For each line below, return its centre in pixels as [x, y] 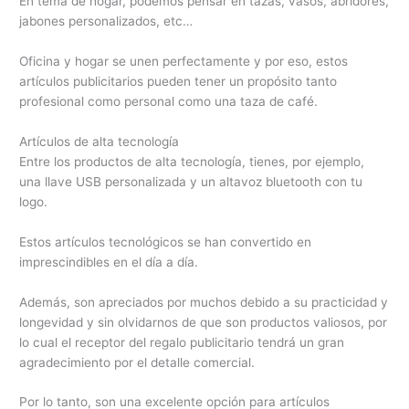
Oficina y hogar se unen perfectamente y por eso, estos [184, 61]
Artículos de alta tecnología [100, 141]
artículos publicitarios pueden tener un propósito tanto [178, 81]
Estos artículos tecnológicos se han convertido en [166, 241]
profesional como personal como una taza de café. [169, 101]
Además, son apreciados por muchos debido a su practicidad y [204, 302]
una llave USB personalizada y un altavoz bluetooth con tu [191, 181]
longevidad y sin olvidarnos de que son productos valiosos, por [204, 322]
